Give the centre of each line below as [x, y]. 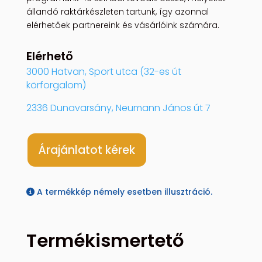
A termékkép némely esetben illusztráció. [123, 192]
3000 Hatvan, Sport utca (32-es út [104, 72]
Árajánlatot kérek [87, 150]
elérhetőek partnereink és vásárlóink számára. [123, 25]
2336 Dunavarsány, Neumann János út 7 [118, 108]
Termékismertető [105, 240]
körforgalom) [56, 85]
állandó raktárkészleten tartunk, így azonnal [117, 11]
